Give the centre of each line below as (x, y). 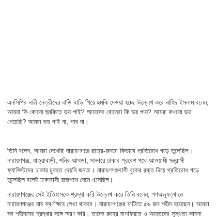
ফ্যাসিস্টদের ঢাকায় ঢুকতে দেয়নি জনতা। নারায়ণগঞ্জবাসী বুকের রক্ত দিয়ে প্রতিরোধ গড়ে (103, 170)
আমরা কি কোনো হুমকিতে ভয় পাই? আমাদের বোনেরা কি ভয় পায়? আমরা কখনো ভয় (99, 112)
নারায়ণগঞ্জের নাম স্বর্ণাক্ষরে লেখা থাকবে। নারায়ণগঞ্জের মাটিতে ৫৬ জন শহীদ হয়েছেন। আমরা (108, 204)
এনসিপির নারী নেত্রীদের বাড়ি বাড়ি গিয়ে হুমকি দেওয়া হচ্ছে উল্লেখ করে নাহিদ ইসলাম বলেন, (108, 102)
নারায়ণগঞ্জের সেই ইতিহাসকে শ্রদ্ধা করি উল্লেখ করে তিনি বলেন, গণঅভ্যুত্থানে (95, 194)
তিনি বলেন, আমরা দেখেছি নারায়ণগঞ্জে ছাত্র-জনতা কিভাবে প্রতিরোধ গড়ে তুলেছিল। (100, 151)
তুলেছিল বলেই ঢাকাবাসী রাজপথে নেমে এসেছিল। (60, 180)
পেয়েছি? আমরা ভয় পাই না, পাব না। (48, 122)
